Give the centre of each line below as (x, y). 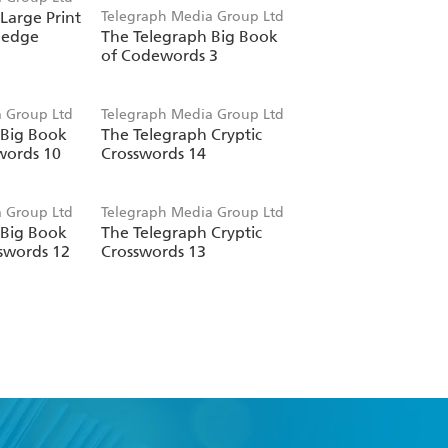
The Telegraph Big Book (189, 37)
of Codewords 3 (159, 56)
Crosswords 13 (153, 252)
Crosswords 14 (153, 154)
